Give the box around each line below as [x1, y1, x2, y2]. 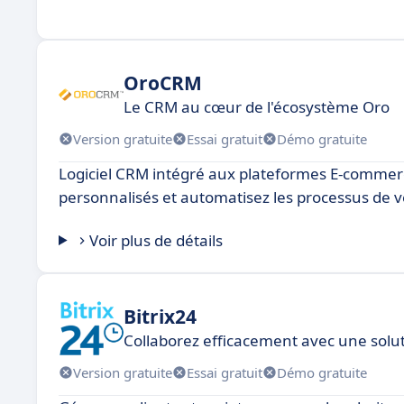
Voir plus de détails [89, 230, 224, 251]
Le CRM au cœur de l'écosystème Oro [124, 96, 390, 117]
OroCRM [124, 69, 202, 96]
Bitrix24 [124, 303, 197, 329]
